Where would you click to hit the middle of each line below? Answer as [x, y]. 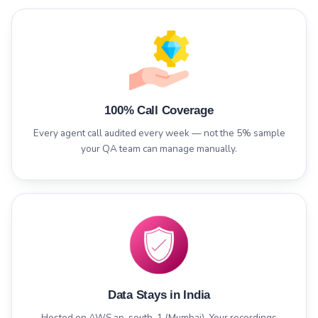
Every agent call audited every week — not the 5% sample [159, 133]
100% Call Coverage [159, 111]
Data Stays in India [159, 295]
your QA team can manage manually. [159, 149]
